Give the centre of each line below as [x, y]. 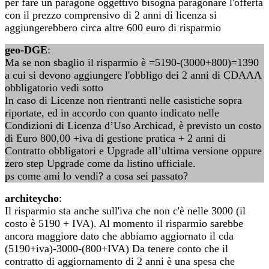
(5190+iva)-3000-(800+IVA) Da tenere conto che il [116, 249]
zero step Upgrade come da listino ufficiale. [100, 163]
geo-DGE [26, 50]
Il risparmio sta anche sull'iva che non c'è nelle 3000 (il [125, 211]
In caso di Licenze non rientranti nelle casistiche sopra [123, 100]
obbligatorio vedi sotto [54, 88]
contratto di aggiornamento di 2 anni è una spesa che [120, 261]
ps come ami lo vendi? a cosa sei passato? [96, 176]
